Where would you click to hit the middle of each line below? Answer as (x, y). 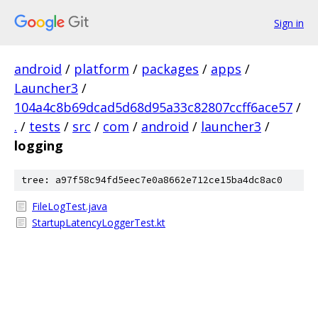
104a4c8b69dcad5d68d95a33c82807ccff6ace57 (153, 107)
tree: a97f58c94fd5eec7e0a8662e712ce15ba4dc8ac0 (152, 180)
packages (170, 69)
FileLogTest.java (70, 206)
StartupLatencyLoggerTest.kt (99, 223)
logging (39, 146)
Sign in (289, 23)
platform (102, 69)
